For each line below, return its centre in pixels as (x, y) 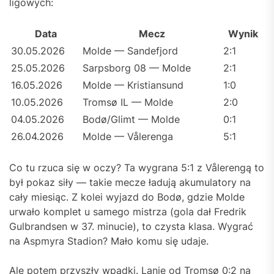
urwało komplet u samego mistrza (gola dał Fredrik (128, 212)
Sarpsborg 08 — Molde (137, 68)
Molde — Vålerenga (128, 137)
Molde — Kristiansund (133, 85)
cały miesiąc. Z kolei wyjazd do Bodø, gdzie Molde (127, 197)
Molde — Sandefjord (130, 51)
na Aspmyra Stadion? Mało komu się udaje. (109, 241)
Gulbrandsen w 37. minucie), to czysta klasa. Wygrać (131, 227)
